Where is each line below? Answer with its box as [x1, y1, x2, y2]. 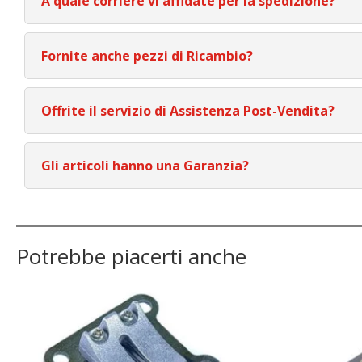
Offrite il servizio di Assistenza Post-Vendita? [41, 102, 335, 120]
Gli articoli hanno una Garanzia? [41, 157, 249, 175]
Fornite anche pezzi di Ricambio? [41, 47, 253, 65]
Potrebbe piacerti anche [16, 242, 246, 271]
